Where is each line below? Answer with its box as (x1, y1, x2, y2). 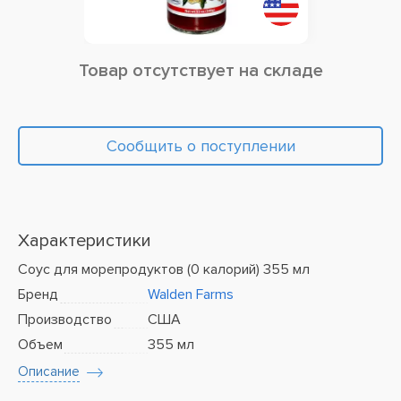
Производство (18, 311, 112, 328)
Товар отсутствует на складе (78, 60, 323, 81)
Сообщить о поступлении (106, 136, 295, 156)
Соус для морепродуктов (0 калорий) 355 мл (18, 260, 310, 278)
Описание (18, 363, 80, 380)
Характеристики (18, 230, 151, 252)
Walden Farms (148, 286, 234, 303)
